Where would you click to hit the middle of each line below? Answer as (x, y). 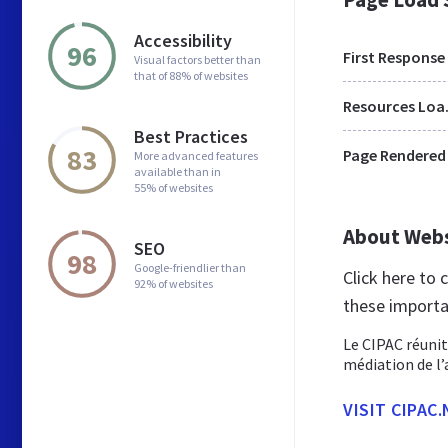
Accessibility (183, 40)
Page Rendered (394, 155)
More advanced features (196, 155)
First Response (394, 57)
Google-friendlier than (190, 267)
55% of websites (173, 187)
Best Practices (191, 136)
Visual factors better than (197, 59)
